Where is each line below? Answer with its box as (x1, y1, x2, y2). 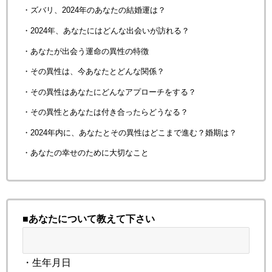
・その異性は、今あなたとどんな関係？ (22, 67, 165, 76)
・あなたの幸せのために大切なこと (22, 149, 149, 157)
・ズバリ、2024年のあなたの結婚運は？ (22, 6, 166, 15)
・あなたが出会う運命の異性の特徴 (22, 47, 149, 55)
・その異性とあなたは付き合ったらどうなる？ (22, 108, 188, 117)
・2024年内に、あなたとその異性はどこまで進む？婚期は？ (22, 128, 237, 137)
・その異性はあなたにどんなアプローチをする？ (22, 87, 196, 96)
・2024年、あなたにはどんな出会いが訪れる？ (22, 26, 189, 35)
